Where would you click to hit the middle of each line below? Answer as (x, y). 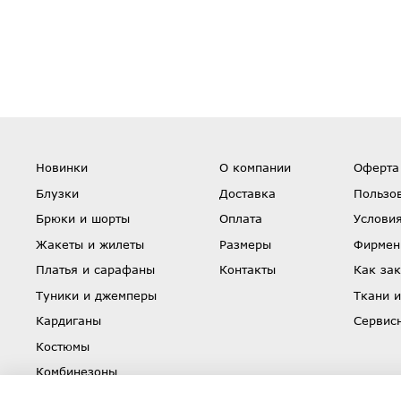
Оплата (241, 219)
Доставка (247, 193)
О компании (255, 168)
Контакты (247, 270)
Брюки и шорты (83, 219)
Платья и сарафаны (95, 270)
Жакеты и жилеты (90, 244)
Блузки (57, 193)
